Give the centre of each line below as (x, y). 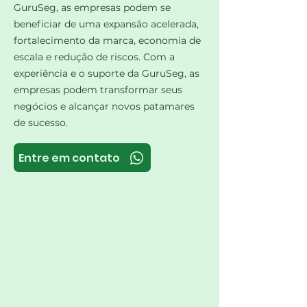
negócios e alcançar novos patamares (104, 106)
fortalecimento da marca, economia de (107, 40)
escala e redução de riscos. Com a (94, 57)
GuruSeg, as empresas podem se (92, 8)
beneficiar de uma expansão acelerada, (106, 24)
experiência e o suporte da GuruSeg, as (107, 73)
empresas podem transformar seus (98, 90)
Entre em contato (69, 158)
